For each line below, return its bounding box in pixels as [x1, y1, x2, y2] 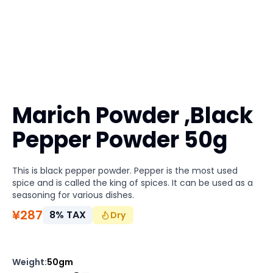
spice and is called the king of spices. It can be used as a [12, 177, 253, 189]
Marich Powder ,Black [12, 100, 253, 131]
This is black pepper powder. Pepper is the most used [12, 165, 238, 177]
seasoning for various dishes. [12, 189, 134, 201]
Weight [12, 256, 44, 268]
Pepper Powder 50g [12, 124, 227, 155]
